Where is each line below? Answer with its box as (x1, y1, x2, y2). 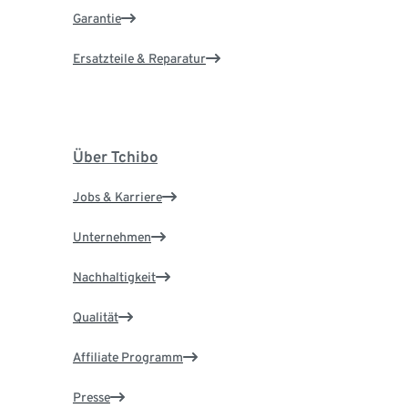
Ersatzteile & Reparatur (72, 51, 206, 66)
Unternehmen (72, 229, 151, 245)
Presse (72, 390, 110, 405)
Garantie (72, 11, 121, 26)
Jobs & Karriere (72, 189, 162, 205)
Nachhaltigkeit (72, 270, 156, 285)
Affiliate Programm (72, 350, 183, 365)
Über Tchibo (72, 148, 158, 167)
